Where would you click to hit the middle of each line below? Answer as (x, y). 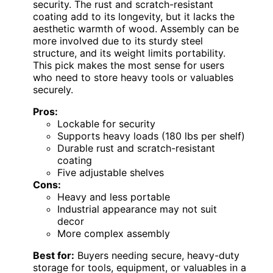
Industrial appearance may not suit (137, 209)
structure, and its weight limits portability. (129, 53)
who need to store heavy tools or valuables (133, 78)
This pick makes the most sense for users (129, 66)
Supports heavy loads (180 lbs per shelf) (151, 136)
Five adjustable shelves (111, 173)
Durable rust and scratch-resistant (136, 148)
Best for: (54, 256)
